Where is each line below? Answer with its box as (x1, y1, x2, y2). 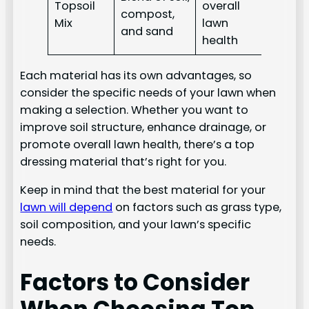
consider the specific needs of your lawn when (20, 84, 277, 101)
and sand (120, 23, 173, 40)
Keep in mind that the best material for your (20, 181, 266, 198)
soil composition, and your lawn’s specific (20, 216, 252, 232)
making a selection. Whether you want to (20, 101, 249, 118)
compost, (120, 6, 175, 23)
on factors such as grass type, (112, 199, 282, 215)
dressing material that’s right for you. (20, 153, 227, 170)
